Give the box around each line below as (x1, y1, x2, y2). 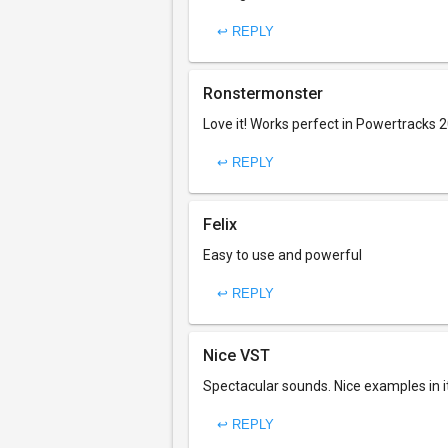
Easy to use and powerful (203, 247, 362, 263)
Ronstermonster (203, 84, 323, 103)
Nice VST (203, 346, 270, 365)
